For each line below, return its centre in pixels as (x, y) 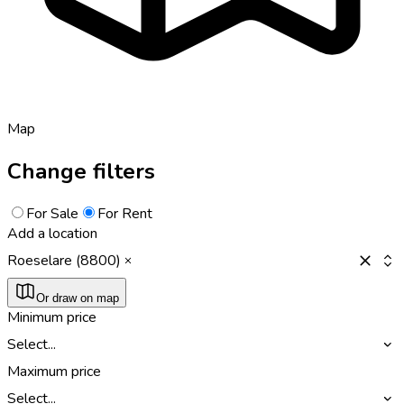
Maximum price (54, 371)
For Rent (125, 213)
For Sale (52, 213)
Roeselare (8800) (64, 260)
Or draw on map (78, 298)
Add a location (52, 233)
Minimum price (52, 317)
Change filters (81, 171)
